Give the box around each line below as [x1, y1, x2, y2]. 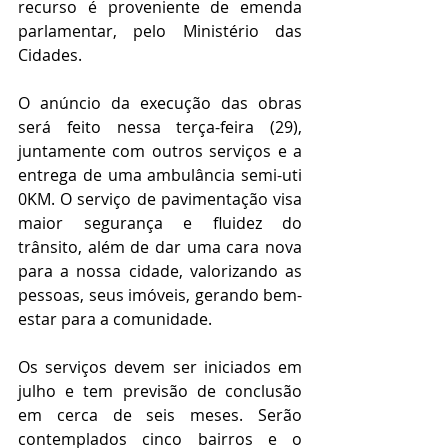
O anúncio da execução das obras [18, 91, 302, 114]
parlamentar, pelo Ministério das [18, 19, 302, 42]
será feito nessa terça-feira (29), [18, 115, 302, 138]
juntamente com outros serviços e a [18, 139, 302, 162]
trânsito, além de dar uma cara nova [18, 235, 302, 258]
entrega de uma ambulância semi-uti [18, 163, 302, 186]
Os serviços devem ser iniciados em [18, 355, 302, 378]
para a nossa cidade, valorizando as [18, 259, 302, 282]
